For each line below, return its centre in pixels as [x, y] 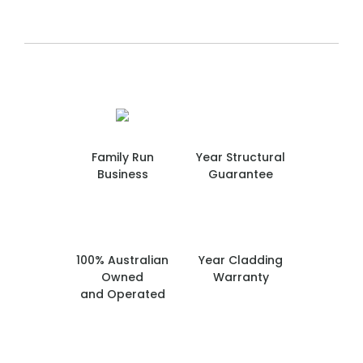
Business [122, 174]
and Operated [122, 294]
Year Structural [241, 157]
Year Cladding [241, 260]
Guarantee [241, 174]
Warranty [241, 277]
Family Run [122, 157]
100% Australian [122, 260]
